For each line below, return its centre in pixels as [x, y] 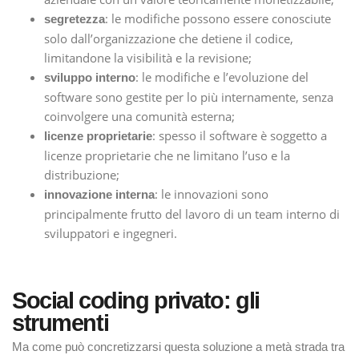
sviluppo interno [90, 78]
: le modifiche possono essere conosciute [218, 19]
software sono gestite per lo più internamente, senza [189, 97]
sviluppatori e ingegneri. [111, 234]
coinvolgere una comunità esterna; [139, 117]
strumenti [61, 323]
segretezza [75, 19]
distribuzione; [82, 175]
